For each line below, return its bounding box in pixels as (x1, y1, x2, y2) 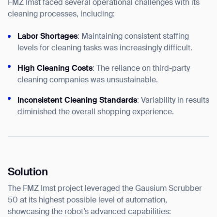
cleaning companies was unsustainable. (17, 76, 158, 84)
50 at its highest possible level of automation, (8, 197, 167, 205)
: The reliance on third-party (93, 64, 190, 73)
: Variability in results (137, 96, 209, 105)
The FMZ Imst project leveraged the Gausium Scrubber (8, 185, 202, 193)
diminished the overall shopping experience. (17, 108, 174, 116)
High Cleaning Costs (17, 64, 93, 73)
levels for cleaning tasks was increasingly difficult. (17, 44, 192, 52)
